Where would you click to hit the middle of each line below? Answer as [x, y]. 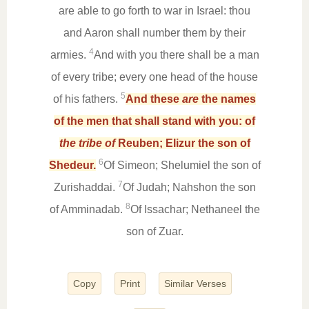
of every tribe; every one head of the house [154, 77]
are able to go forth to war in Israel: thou [154, 11]
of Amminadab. [87, 209]
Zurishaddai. [86, 187]
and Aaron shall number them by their [154, 33]
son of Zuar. [154, 231]
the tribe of [87, 143]
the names [227, 99]
